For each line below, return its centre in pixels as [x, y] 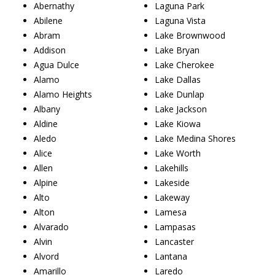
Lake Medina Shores [195, 138]
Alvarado [51, 227]
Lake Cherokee [184, 64]
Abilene [48, 20]
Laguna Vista [180, 20]
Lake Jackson [181, 109]
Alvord [46, 256]
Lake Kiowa [178, 123]
